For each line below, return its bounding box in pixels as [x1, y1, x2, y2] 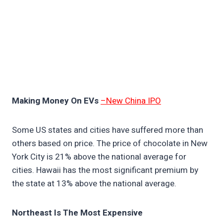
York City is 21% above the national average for [12, 151, 186, 164]
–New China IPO [101, 95, 161, 108]
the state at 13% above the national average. [12, 177, 178, 190]
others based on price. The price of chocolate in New [12, 137, 208, 150]
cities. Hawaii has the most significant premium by [12, 164, 198, 177]
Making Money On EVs [12, 95, 99, 108]
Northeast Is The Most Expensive [12, 207, 143, 220]
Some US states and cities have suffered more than [12, 124, 203, 137]
